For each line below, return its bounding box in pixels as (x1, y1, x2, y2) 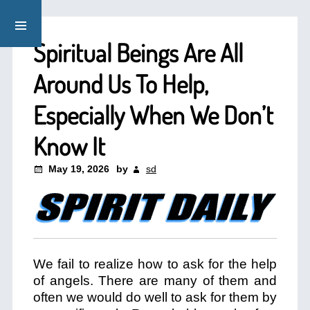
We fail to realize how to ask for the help (33, 257, 277, 271)
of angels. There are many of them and (33, 273, 277, 288)
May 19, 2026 (48, 163, 109, 174)
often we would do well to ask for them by (33, 290, 277, 304)
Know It (33, 130, 105, 162)
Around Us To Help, (33, 68, 208, 100)
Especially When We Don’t (33, 99, 273, 131)
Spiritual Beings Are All (33, 37, 243, 69)
